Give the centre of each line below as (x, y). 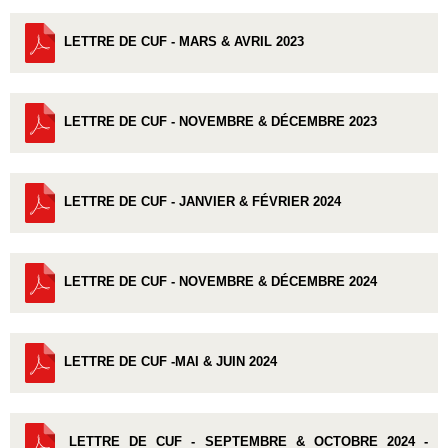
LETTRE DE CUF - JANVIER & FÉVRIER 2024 (202, 202)
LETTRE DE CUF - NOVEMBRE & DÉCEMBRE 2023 (220, 122)
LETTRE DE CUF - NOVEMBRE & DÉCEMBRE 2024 (220, 282)
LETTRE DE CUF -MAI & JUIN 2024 (170, 362)
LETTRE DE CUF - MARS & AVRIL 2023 (184, 42)
